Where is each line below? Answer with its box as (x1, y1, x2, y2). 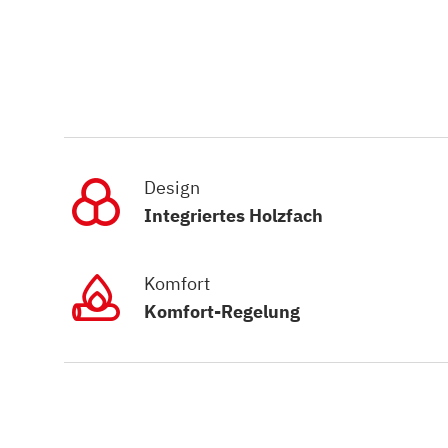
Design (144, 176, 200, 199)
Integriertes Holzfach (144, 204, 323, 227)
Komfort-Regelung (144, 300, 300, 323)
